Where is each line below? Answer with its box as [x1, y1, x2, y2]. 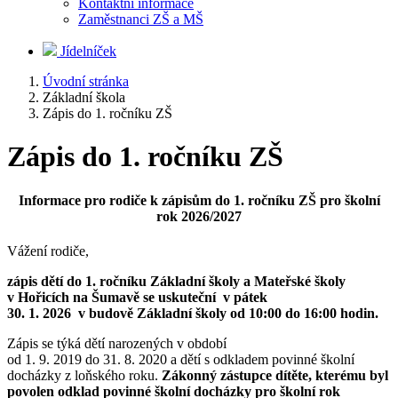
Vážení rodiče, [7, 243, 89, 259]
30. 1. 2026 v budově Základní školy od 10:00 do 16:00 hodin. [7, 306, 378, 322]
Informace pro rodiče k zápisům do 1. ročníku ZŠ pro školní [18, 192, 380, 208]
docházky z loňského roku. [7, 368, 162, 384]
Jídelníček [60, 44, 116, 59]
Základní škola [43, 90, 125, 105]
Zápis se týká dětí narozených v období [7, 336, 227, 352]
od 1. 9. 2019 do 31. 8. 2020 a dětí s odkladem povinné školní [7, 352, 354, 368]
